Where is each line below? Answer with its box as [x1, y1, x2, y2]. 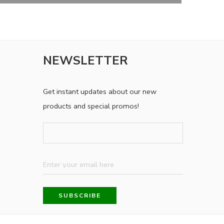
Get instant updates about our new [43, 86, 156, 97]
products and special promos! [43, 101, 139, 111]
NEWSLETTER [43, 52, 127, 69]
